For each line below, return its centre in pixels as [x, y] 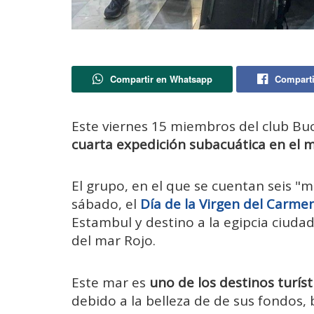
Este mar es [110, 282]
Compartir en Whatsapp [161, 79]
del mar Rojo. [114, 241]
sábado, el [104, 204]
